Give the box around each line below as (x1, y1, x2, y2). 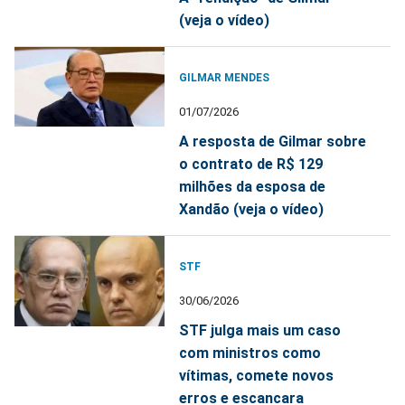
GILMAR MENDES (179, 71, 270, 84)
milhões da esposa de (179, 177, 326, 195)
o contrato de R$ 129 (179, 155, 324, 173)
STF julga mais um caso (179, 321, 342, 339)
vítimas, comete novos (179, 366, 334, 384)
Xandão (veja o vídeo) (179, 200, 325, 218)
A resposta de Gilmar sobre (179, 132, 367, 150)
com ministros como (179, 344, 322, 362)
